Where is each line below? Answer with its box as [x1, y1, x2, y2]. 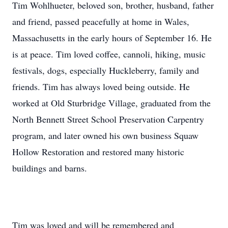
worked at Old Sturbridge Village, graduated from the [12, 97, 211, 109]
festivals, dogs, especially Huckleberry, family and [12, 64, 199, 76]
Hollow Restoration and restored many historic [12, 146, 184, 158]
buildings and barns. [12, 162, 90, 174]
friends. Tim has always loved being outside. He [12, 80, 190, 93]
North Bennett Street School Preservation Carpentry [12, 113, 204, 125]
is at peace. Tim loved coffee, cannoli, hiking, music [12, 48, 206, 60]
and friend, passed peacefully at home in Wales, [12, 15, 189, 27]
